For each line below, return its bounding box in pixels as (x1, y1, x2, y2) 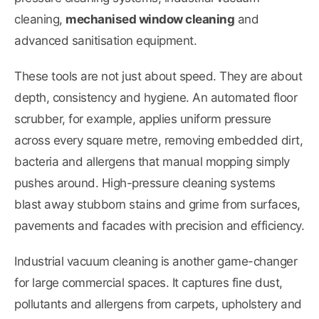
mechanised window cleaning (66, 12, 234, 27)
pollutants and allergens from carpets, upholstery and (14, 297, 302, 312)
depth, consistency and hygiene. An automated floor (14, 90, 297, 105)
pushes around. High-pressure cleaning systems (14, 176, 276, 191)
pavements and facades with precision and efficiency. (14, 219, 304, 234)
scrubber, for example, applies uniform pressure (14, 112, 271, 127)
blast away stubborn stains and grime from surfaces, (14, 197, 300, 212)
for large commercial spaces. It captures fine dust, (14, 276, 283, 291)
